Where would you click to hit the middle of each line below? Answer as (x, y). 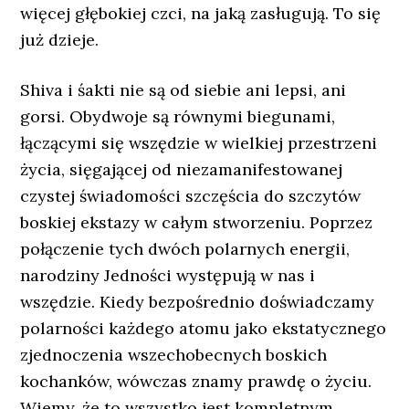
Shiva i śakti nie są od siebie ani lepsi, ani (184, 90)
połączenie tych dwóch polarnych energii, (185, 249)
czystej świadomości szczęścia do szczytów (191, 196)
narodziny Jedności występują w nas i (168, 275)
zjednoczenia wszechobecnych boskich (174, 355)
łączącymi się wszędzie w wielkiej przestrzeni (199, 143)
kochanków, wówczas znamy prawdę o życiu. (196, 381)
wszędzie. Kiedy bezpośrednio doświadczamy (198, 302)
